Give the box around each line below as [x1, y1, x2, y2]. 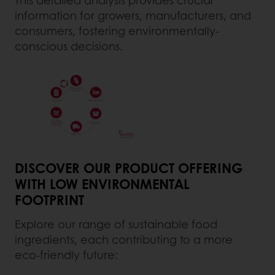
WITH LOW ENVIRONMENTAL [15, 174, 190, 194]
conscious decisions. [15, 37, 123, 54]
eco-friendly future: [15, 247, 118, 263]
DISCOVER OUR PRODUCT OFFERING [15, 158, 242, 178]
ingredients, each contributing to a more [15, 231, 233, 248]
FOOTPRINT [15, 190, 84, 210]
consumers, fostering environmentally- [15, 22, 219, 39]
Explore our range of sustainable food [15, 216, 217, 233]
